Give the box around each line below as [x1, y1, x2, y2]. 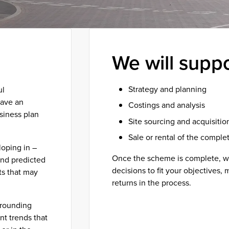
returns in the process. [112, 176, 192, 189]
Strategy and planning [128, 83, 207, 95]
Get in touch [122, 211, 166, 223]
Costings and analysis [128, 99, 205, 111]
